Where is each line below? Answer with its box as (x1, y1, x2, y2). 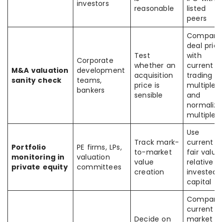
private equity (11, 162, 68, 172)
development (77, 65, 125, 75)
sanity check (11, 75, 62, 85)
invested (187, 167, 218, 177)
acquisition (134, 70, 173, 80)
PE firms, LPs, (77, 142, 122, 152)
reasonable (134, 3, 174, 13)
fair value (187, 147, 221, 157)
